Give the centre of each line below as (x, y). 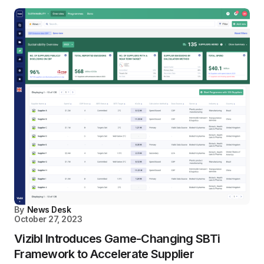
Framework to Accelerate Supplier (104, 254)
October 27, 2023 (48, 219)
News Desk (49, 209)
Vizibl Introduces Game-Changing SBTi (117, 238)
